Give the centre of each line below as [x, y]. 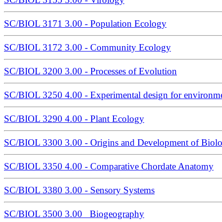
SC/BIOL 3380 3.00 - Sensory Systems [79, 190]
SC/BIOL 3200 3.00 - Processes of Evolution [90, 71]
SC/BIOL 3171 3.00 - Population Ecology [85, 24]
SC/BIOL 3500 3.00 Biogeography [74, 214]
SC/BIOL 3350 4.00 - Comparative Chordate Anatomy [109, 166]
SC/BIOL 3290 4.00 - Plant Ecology [74, 119]
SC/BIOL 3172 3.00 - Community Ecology [87, 48]
